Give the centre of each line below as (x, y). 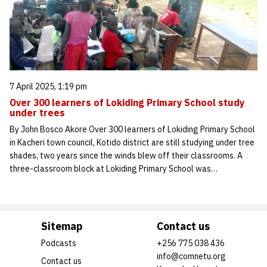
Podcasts (59, 243)
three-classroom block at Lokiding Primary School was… (114, 169)
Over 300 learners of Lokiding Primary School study (127, 103)
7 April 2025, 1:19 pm (48, 87)
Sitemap (62, 226)
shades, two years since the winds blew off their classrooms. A (126, 156)
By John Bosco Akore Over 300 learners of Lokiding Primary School (132, 130)
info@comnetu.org (191, 257)
